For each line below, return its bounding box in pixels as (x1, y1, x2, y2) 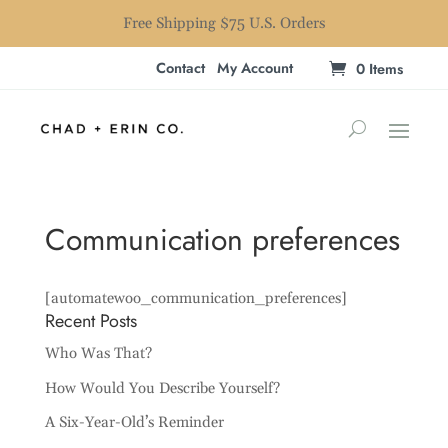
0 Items (355, 57, 403, 79)
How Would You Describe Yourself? (44, 378, 280, 398)
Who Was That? (44, 344, 152, 364)
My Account (216, 57, 293, 78)
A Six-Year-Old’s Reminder (44, 413, 224, 433)
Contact (155, 57, 205, 78)
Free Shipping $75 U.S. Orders (123, 14, 325, 33)
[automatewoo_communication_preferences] (44, 289, 347, 309)
